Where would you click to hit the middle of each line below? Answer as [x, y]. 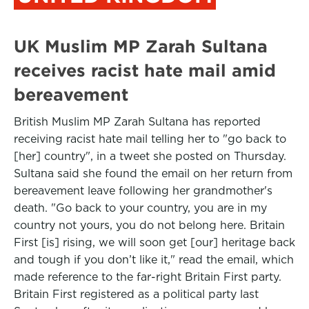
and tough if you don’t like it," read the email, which [154, 260]
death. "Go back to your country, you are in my [140, 208]
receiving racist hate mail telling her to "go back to [150, 139]
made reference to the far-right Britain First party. [148, 277]
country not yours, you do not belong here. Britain [149, 225]
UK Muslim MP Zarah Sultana [141, 46]
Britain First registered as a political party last [136, 294]
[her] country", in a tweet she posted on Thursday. [150, 156]
